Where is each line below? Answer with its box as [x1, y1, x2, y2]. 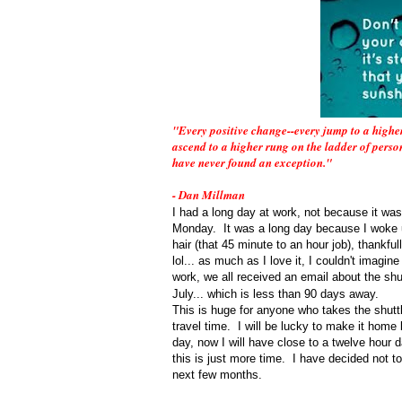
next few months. [172, 368, 262, 382]
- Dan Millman [172, 187, 245, 204]
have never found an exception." [172, 154, 332, 171]
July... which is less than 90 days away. [172, 287, 382, 301]
